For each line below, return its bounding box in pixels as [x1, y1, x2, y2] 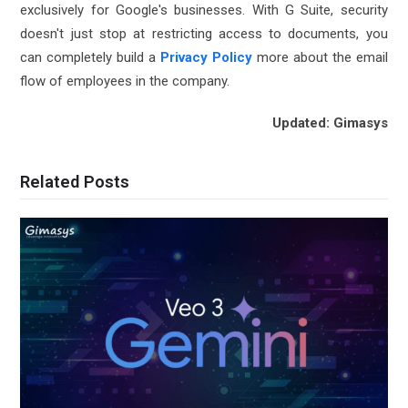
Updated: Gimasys [271, 115, 388, 132]
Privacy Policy [160, 49, 252, 66]
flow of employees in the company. [20, 73, 230, 90]
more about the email [251, 49, 388, 66]
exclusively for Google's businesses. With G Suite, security [20, 2, 388, 19]
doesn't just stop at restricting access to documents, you [20, 25, 388, 43]
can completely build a [20, 49, 161, 66]
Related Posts [20, 172, 130, 193]
